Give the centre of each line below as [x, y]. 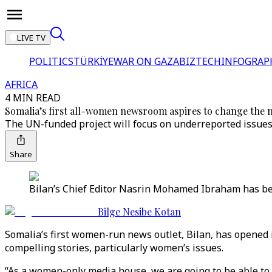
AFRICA [21, 84]
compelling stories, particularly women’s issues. [114, 248]
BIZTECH [200, 61]
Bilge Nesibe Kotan [139, 212]
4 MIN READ [33, 98]
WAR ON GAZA [146, 61]
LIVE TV [31, 38]
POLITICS [51, 61]
